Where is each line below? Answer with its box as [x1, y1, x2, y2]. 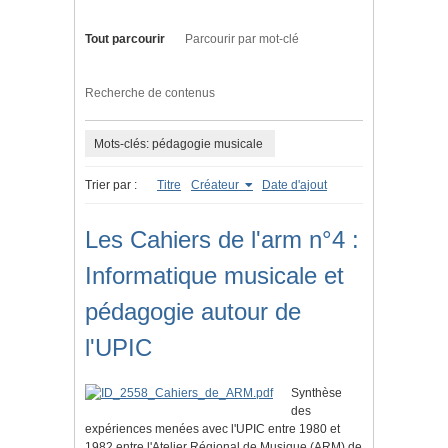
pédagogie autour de [85, 298, 301, 326]
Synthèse [291, 386, 342, 401]
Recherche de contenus [85, 86, 215, 101]
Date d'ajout [262, 178, 327, 193]
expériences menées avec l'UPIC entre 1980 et [85, 422, 340, 437]
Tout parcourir [85, 32, 165, 47]
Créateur [191, 178, 242, 193]
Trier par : [85, 178, 137, 193]
